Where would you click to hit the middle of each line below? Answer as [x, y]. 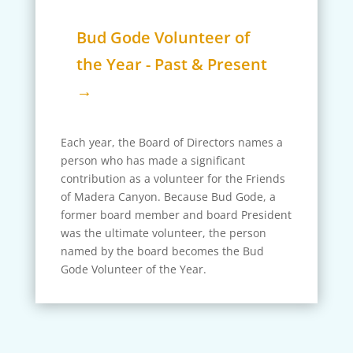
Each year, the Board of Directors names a [171, 143]
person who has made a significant [152, 161]
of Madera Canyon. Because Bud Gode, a [168, 197]
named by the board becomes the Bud [162, 251]
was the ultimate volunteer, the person [163, 233]
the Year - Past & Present [171, 65]
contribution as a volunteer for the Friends [173, 179]
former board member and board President [176, 215]
